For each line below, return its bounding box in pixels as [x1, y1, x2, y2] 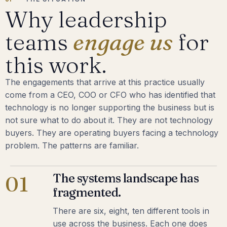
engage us [73, 28, 173, 56]
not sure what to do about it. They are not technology [5, 115, 213, 126]
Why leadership [5, 5, 167, 33]
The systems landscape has [53, 170, 199, 185]
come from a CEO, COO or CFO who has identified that [5, 90, 215, 100]
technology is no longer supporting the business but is [5, 102, 214, 113]
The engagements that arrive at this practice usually [5, 77, 205, 88]
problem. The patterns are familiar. [5, 140, 139, 151]
